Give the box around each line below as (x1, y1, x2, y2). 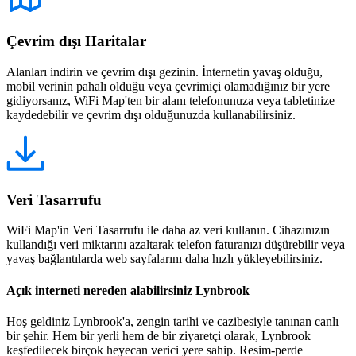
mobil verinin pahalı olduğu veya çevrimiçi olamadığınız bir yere (6, 79, 330, 93)
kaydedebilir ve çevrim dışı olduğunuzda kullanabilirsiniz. (6, 108, 296, 122)
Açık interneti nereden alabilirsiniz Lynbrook (6, 283, 250, 297)
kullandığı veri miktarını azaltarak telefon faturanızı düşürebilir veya (6, 238, 345, 252)
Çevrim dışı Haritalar (6, 33, 146, 50)
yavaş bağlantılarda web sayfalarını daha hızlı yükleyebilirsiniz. (6, 252, 323, 266)
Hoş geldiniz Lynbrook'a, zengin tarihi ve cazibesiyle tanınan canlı (6, 314, 339, 328)
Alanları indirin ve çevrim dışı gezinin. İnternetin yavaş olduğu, (6, 65, 323, 79)
